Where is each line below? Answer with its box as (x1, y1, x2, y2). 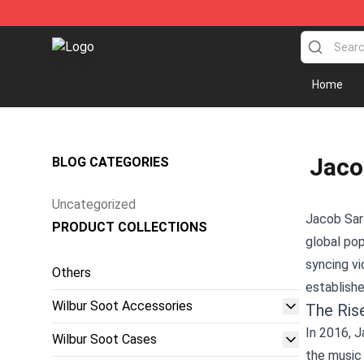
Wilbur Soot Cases (52, 331, 157, 347)
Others (52, 265, 91, 280)
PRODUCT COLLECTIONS (52, 219, 207, 235)
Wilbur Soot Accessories (52, 298, 193, 314)
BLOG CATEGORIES (52, 154, 169, 170)
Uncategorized (52, 197, 136, 212)
